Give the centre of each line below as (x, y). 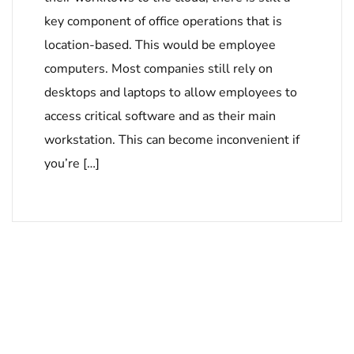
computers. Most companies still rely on (158, 69)
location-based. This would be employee (160, 45)
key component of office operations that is (163, 22)
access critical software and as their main (160, 117)
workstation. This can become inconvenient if (172, 140)
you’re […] (72, 164)
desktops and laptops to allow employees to (171, 93)
